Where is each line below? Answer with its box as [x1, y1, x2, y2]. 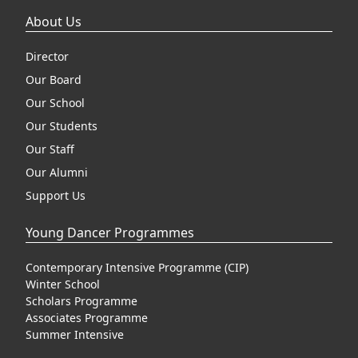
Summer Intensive [26, 327, 124, 342]
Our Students [26, 118, 97, 133]
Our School [26, 95, 85, 110]
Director [26, 49, 69, 64]
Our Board [26, 72, 82, 87]
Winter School [26, 276, 100, 292]
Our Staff [26, 141, 74, 157]
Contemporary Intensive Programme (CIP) [26, 260, 249, 275]
